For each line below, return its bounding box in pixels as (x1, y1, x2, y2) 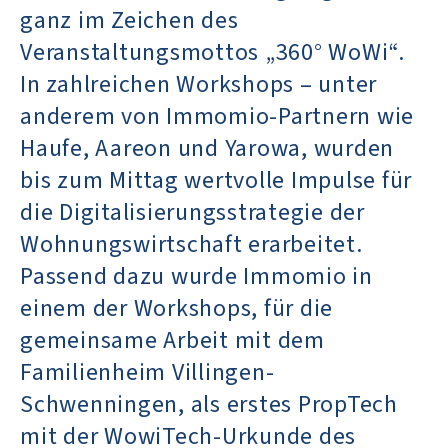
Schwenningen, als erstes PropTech (20, 386, 398, 422)
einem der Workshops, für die (20, 290, 333, 326)
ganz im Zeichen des (20, 2, 239, 38)
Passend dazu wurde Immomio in (20, 258, 373, 294)
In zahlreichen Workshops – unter (20, 66, 377, 102)
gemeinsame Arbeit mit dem (20, 322, 325, 358)
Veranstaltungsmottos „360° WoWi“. (20, 34, 405, 70)
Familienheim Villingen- (20, 354, 275, 390)
